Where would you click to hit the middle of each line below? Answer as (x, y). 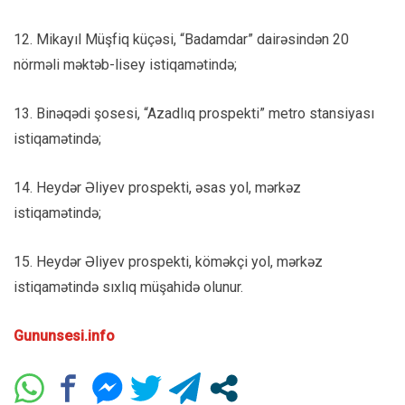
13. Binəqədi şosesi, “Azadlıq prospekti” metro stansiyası (194, 114)
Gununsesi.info (64, 336)
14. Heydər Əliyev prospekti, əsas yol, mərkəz (157, 188)
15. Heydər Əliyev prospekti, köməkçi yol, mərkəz (168, 262)
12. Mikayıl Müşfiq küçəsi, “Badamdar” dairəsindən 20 (181, 40)
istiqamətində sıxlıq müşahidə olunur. (128, 287)
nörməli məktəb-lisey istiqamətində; (125, 65)
